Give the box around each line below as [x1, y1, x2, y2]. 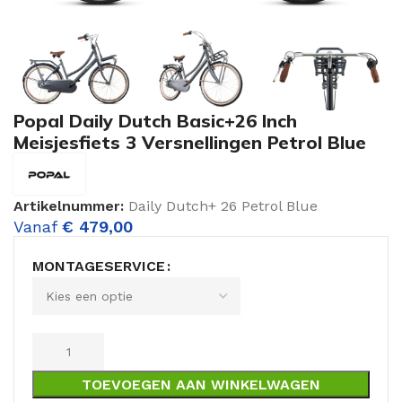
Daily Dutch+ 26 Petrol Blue [128, 197, 318, 215]
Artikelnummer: [13, 197, 128, 215]
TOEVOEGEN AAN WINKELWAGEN [82, 376, 320, 394]
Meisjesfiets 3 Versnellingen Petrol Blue [13, 131, 366, 154]
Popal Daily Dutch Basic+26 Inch [13, 109, 297, 133]
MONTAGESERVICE [32, 258, 165, 275]
